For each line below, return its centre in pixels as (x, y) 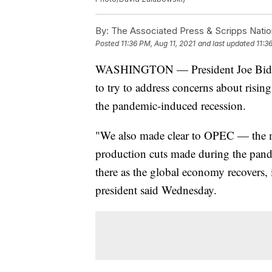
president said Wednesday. (156, 190)
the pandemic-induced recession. (171, 106)
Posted (108, 44)
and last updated (226, 44)
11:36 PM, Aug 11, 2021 (158, 44)
